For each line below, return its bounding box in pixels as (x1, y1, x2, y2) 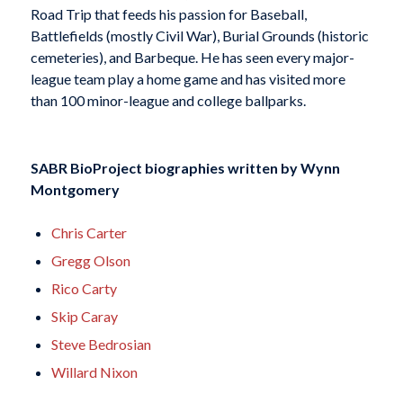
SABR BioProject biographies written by (30, 159, 300, 177)
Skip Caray (50, 308, 118, 326)
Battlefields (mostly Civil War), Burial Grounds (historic (30, 26, 369, 44)
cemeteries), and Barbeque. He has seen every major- (30, 48, 354, 66)
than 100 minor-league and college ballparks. (30, 91, 306, 109)
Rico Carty (50, 280, 117, 298)
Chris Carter (50, 224, 127, 242)
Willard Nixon (50, 363, 138, 381)
